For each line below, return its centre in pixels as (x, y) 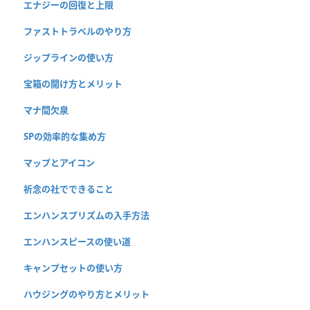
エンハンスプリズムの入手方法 (86, 216)
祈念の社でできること (69, 189)
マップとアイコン (59, 163)
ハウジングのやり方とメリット (86, 294)
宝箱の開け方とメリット (73, 84)
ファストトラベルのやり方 (77, 31)
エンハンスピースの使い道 (77, 242)
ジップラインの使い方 (69, 58)
